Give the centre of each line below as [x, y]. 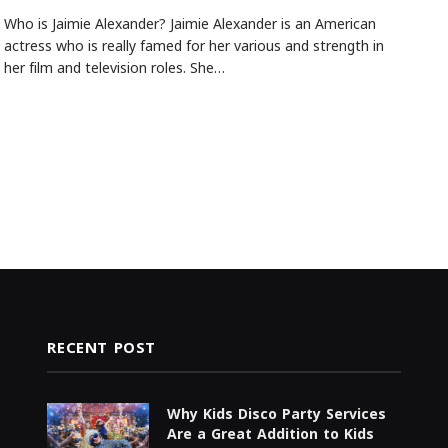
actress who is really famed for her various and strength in [193, 46]
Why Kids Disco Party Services [277, 414]
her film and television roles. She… [114, 68]
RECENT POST [101, 347]
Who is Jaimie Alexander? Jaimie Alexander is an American [189, 24]
